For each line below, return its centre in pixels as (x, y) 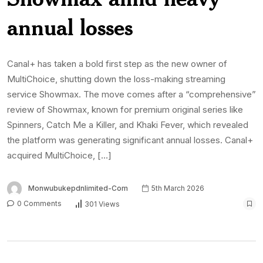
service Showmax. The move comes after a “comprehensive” (131, 95)
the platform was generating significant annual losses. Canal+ (130, 140)
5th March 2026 (177, 188)
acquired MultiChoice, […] (59, 156)
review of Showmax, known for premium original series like (125, 110)
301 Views (102, 204)
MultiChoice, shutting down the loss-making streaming (116, 79)
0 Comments (38, 204)
